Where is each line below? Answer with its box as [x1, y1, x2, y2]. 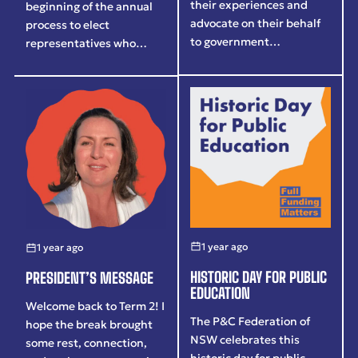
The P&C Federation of [190, 313, 311, 328]
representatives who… [26, 35, 148, 50]
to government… [190, 34, 281, 50]
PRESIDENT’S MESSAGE [26, 268, 154, 287]
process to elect [26, 17, 110, 32]
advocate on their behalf [190, 16, 321, 31]
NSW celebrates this [190, 332, 300, 347]
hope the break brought [26, 317, 153, 332]
